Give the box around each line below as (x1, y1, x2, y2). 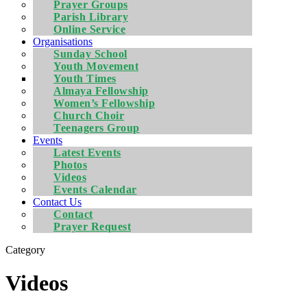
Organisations (33, 36, 93, 47)
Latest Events (53, 147, 121, 158)
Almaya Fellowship (53, 85, 149, 97)
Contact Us (33, 196, 82, 208)
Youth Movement (53, 60, 138, 72)
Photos (53, 159, 87, 171)
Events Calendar (53, 184, 137, 195)
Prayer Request (53, 221, 131, 232)
